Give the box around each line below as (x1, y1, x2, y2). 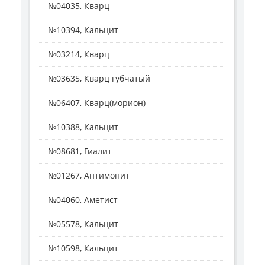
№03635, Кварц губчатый (48, 73, 150, 85)
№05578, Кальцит (48, 218, 118, 230)
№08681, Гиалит (48, 146, 112, 157)
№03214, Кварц (48, 49, 109, 60)
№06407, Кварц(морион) (48, 97, 146, 109)
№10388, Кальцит (48, 121, 118, 133)
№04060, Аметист (48, 194, 118, 206)
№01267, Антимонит (48, 170, 130, 182)
